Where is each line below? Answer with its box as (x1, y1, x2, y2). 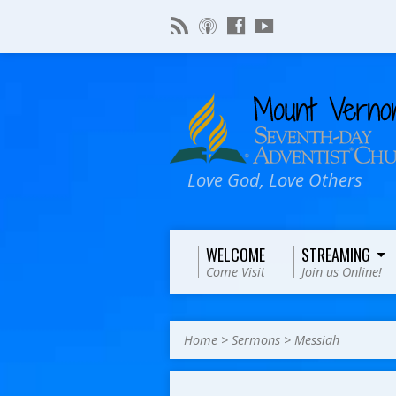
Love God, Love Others (187, 167, 362, 192)
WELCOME (206, 243, 265, 266)
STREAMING (301, 243, 370, 266)
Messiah (294, 331, 339, 348)
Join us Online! (301, 263, 382, 280)
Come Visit (206, 263, 265, 280)
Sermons (232, 331, 280, 348)
